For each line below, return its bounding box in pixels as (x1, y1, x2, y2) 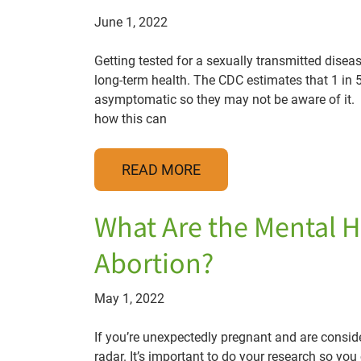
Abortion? (94, 246, 214, 284)
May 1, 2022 (94, 291, 164, 306)
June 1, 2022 (94, 15, 168, 30)
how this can (94, 111, 167, 127)
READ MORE (122, 161, 201, 178)
